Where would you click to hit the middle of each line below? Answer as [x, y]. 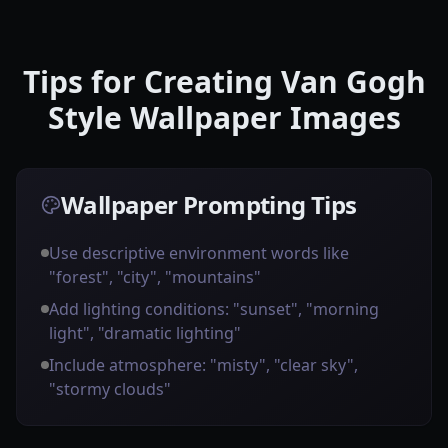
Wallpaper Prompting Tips [209, 204]
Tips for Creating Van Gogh [224, 81]
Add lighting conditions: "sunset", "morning [214, 309]
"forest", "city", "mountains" [155, 277]
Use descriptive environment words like [199, 253]
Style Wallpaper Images [224, 117]
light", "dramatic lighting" [145, 333]
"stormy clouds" [110, 389]
